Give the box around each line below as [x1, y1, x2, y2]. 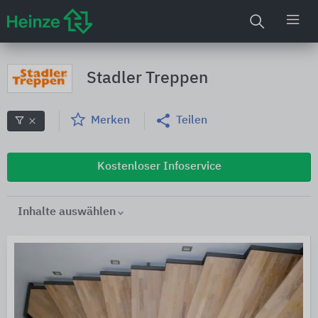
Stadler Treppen [87, 70, 208, 87]
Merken [91, 115, 130, 127]
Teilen [176, 115, 207, 127]
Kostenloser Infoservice [97, 160, 221, 172]
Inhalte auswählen [18, 206, 116, 218]
